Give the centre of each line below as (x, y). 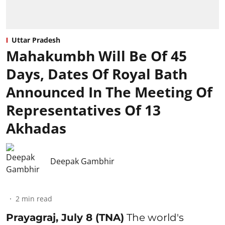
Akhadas (36, 128)
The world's (154, 217)
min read (37, 198)
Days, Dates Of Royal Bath (97, 74)
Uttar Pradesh (36, 40)
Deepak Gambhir (82, 161)
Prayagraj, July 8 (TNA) (65, 217)
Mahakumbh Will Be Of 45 (96, 55)
